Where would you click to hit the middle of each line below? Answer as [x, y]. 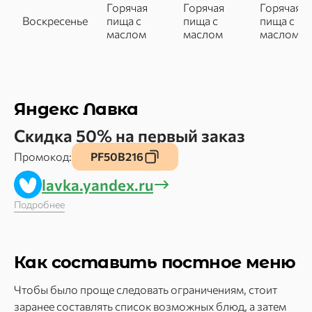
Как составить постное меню [155, 262]
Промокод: [43, 156]
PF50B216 [117, 156]
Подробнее [39, 204]
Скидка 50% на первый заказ [130, 135]
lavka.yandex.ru [97, 185]
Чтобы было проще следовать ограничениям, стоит [146, 289]
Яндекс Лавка [76, 109]
